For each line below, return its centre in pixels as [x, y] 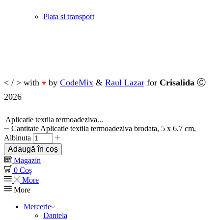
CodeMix [77, 83]
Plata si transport [69, 16]
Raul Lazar [125, 83]
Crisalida [177, 83]
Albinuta [17, 137]
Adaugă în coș [33, 149]
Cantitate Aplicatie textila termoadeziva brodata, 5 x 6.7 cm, [104, 128]
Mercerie [37, 206]
